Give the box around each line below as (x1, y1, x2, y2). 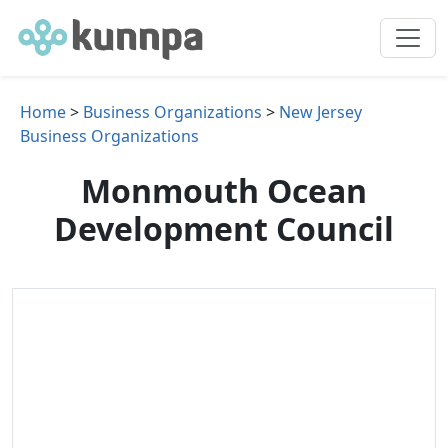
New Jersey (279, 101, 362, 123)
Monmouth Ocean (81, 169, 367, 212)
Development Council (54, 207, 394, 250)
